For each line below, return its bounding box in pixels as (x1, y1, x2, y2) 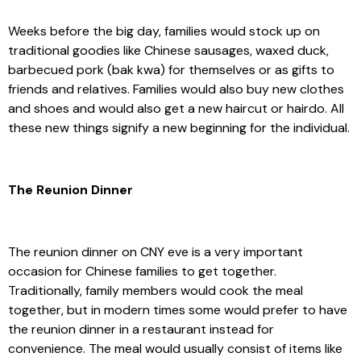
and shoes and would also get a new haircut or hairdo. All (8, 100, 344, 118)
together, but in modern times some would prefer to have (8, 301, 347, 318)
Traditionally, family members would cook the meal (8, 281, 303, 299)
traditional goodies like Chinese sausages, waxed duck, (8, 42, 329, 60)
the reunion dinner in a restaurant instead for (8, 320, 274, 338)
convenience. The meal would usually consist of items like (8, 339, 342, 357)
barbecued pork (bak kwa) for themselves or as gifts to (8, 61, 334, 79)
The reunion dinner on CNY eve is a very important (8, 243, 303, 260)
